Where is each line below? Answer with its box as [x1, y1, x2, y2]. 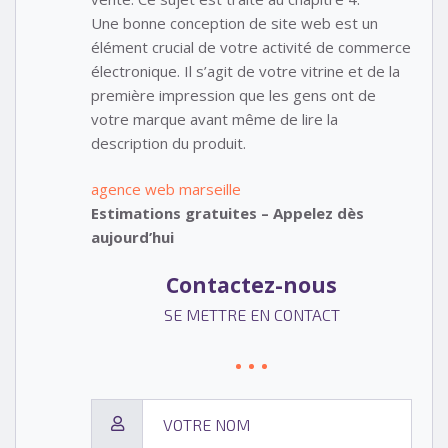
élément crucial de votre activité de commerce [91, 36, 411, 57]
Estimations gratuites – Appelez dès [91, 203, 364, 224]
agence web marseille [91, 179, 241, 200]
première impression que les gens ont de [91, 84, 376, 105]
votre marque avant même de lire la [91, 108, 338, 129]
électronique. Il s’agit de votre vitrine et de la [91, 60, 400, 81]
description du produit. [91, 132, 246, 153]
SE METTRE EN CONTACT [163, 305, 340, 325]
